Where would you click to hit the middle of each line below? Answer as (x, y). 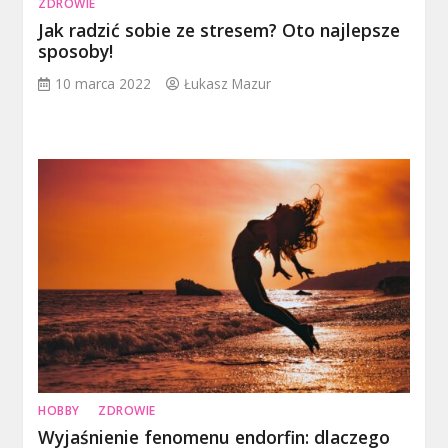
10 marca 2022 (103, 84)
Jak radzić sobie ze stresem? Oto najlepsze (219, 30)
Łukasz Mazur (228, 84)
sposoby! (76, 51)
